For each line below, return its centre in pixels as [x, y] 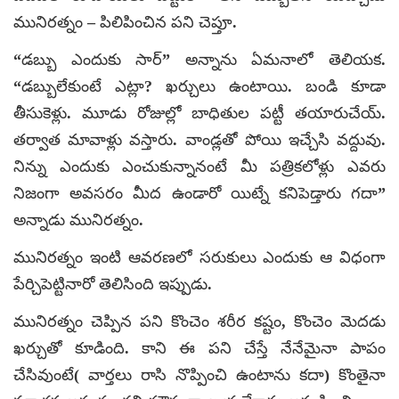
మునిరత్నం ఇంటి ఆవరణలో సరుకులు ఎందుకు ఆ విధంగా [199, 257]
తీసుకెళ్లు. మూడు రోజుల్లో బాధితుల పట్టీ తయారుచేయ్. [199, 113]
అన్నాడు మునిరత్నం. [78, 220]
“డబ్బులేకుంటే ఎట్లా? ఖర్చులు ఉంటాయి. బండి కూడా [199, 86]
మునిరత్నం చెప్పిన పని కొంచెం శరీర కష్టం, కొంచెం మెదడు [199, 321]
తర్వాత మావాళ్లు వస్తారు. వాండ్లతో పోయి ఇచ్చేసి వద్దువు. [199, 139]
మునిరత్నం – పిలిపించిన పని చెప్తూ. [125, 22]
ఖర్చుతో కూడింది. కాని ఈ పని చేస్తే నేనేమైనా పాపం [199, 348]
